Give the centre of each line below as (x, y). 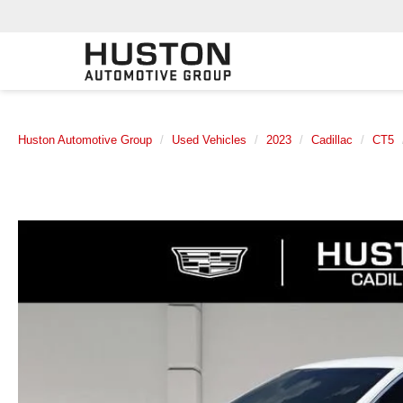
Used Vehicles (209, 140)
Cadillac (332, 140)
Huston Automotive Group (85, 140)
